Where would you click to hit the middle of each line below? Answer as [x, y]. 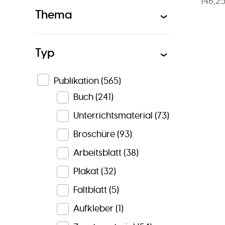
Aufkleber [93, 209]
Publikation [76, 81]
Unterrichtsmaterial [113, 116]
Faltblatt [90, 190]
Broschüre [94, 134]
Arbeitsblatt [97, 153]
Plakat [86, 172]
